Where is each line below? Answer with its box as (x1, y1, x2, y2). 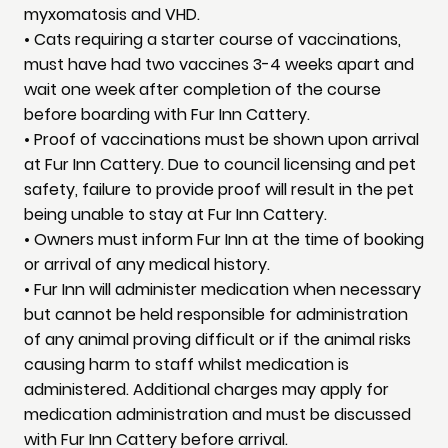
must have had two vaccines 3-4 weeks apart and (24, 53, 414, 77)
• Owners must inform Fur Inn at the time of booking (24, 228, 424, 252)
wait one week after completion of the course (24, 78, 381, 102)
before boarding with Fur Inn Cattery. (24, 103, 310, 127)
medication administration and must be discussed (24, 403, 411, 427)
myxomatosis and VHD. (24, 3, 200, 27)
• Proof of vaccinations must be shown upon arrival (24, 128, 419, 152)
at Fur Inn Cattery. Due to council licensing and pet (24, 153, 416, 177)
